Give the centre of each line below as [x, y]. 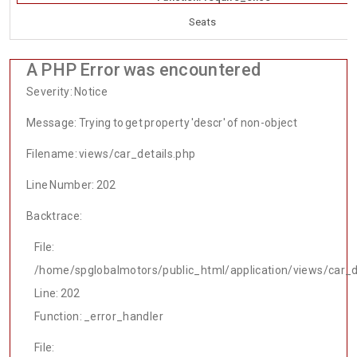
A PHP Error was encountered [144, 70]
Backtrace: [55, 216]
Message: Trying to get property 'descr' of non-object [162, 123]
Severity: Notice [67, 92]
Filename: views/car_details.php [111, 154]
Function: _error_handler [99, 317]
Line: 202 [57, 294]
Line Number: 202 [71, 185]
